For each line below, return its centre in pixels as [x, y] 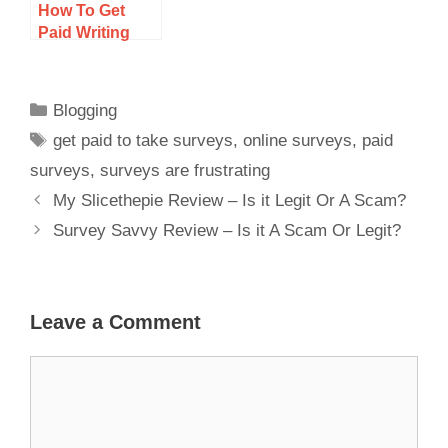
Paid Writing [84, 31]
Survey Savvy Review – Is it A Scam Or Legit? [227, 230]
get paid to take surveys [143, 140]
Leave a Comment [115, 321]
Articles [67, 53]
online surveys [298, 140]
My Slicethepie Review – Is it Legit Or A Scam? [230, 200]
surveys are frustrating [185, 170]
